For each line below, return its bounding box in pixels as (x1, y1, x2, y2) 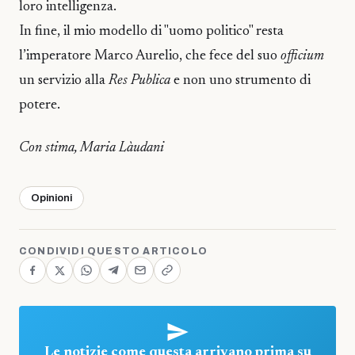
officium (281, 48, 324, 63)
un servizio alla (19, 73, 109, 88)
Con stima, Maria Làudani (19, 141, 164, 156)
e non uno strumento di (170, 73, 311, 88)
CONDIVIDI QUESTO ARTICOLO (19, 246, 208, 258)
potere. (19, 97, 60, 113)
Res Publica (109, 73, 170, 88)
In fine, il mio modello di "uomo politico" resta (19, 24, 284, 39)
